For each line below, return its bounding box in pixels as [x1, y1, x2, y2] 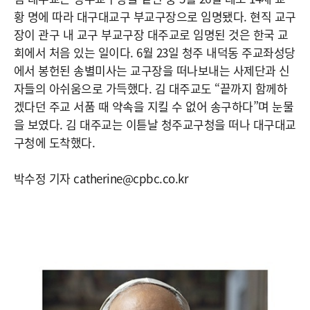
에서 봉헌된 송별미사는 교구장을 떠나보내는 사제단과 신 [14, 61, 290, 79]
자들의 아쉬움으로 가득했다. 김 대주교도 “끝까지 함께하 [14, 79, 288, 97]
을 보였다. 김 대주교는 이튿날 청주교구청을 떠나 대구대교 [14, 115, 296, 133]
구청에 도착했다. [14, 133, 95, 151]
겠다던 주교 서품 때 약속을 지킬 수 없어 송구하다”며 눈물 [14, 97, 294, 115]
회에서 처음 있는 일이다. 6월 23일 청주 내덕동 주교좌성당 [14, 43, 295, 61]
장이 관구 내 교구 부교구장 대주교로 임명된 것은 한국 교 [14, 25, 289, 43]
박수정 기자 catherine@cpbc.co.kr [14, 169, 189, 187]
